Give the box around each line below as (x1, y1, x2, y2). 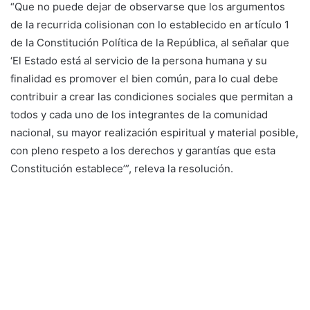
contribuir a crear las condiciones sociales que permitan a (10, 89, 293, 103)
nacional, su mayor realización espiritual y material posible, (10, 125, 298, 139)
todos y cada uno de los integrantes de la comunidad (10, 107, 268, 121)
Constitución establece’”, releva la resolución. (10, 161, 233, 175)
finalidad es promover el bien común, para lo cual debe (10, 71, 278, 85)
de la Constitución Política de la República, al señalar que (10, 35, 289, 49)
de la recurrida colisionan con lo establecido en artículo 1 (10, 17, 289, 31)
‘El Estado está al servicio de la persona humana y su (10, 53, 267, 67)
